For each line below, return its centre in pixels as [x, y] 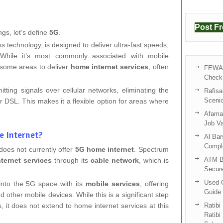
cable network [114, 160]
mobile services [113, 183]
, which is [154, 160]
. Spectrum [151, 149]
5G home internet [105, 149]
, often [159, 66]
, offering [154, 183]
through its [71, 160]
